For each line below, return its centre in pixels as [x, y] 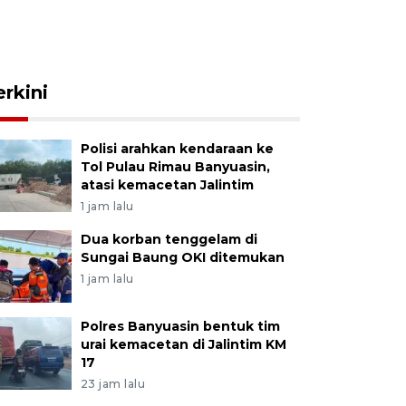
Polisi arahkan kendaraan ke [177, 149]
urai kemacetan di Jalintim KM [183, 344]
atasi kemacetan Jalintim [167, 185]
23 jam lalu [113, 384]
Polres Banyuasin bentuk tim [180, 326]
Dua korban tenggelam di [169, 239]
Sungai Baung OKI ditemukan [182, 257]
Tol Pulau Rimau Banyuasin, [175, 167]
